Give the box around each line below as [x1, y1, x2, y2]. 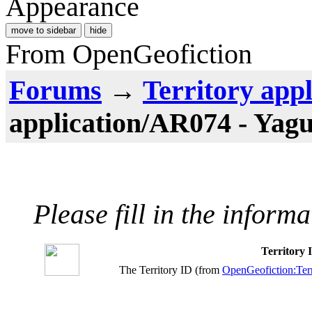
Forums [9, 74, 102, 106]
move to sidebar [11, 24, 76, 36]
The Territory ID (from [119, 263, 222, 276]
